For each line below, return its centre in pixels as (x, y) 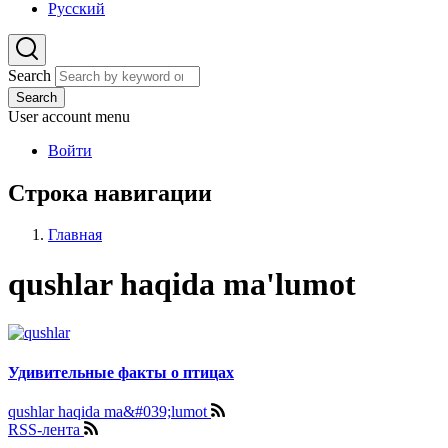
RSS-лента (46, 430)
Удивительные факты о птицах (121, 372)
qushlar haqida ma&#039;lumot (109, 412)
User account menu (69, 116)
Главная (75, 235)
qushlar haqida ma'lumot (182, 283)
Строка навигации (110, 192)
